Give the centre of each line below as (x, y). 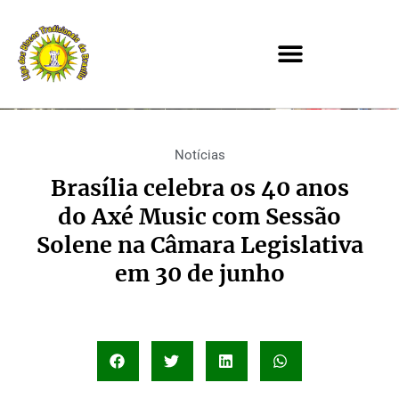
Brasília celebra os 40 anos (199, 188)
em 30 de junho (199, 273)
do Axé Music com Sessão (199, 216)
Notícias (199, 155)
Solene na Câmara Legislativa (199, 245)
